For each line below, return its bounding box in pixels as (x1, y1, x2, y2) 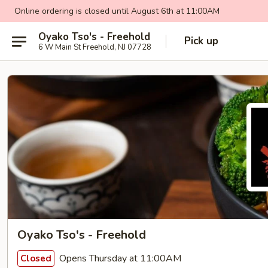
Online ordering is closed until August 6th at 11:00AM (14, 5, 220, 17)
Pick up (184, 34, 218, 48)
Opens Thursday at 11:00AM (57, 251, 181, 265)
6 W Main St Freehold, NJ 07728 (38, 41, 151, 53)
